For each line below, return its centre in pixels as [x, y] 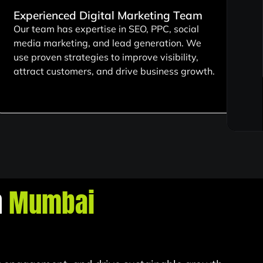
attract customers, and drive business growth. [114, 71]
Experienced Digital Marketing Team [108, 15]
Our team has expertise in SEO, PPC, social [106, 28]
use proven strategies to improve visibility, [106, 57]
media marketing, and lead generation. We [107, 43]
